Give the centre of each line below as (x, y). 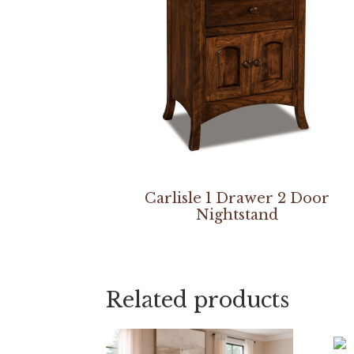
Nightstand (237, 215)
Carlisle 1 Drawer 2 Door (237, 199)
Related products (198, 300)
